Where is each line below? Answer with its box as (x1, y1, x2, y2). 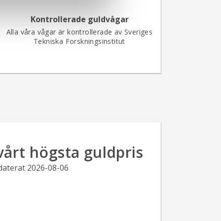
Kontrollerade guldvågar (30, 14, 129, 25)
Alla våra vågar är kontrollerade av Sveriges (6, 27, 153, 37)
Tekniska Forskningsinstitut (34, 37, 125, 46)
